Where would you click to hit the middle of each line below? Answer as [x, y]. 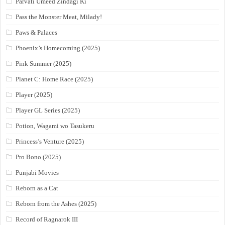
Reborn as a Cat [37, 188]
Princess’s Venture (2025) [50, 142]
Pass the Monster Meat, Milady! [59, 17]
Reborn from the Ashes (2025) [56, 204]
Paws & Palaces [37, 33]
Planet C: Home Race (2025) [54, 79]
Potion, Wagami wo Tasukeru [55, 126]
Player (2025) [34, 95]
